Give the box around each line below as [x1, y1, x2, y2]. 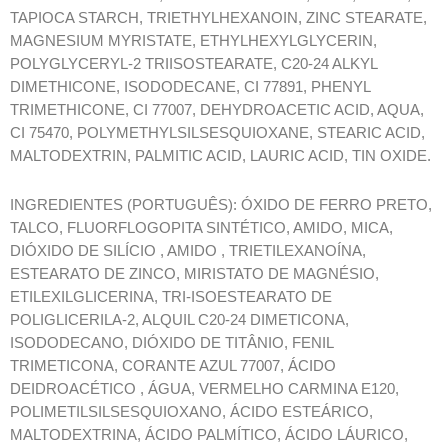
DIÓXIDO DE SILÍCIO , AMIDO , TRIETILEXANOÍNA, [10, 242, 366, 259]
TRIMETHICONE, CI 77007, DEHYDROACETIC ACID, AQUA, [10, 102, 424, 118]
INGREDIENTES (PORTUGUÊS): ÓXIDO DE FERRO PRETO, [10, 196, 432, 213]
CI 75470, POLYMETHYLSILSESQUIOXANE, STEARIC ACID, [10, 125, 425, 141]
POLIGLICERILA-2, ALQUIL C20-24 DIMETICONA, [10, 311, 349, 328]
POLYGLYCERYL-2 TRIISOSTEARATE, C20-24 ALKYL [10, 56, 377, 72]
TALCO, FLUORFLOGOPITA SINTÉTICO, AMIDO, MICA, [10, 219, 393, 236]
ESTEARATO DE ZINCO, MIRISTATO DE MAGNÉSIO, [10, 265, 379, 282]
